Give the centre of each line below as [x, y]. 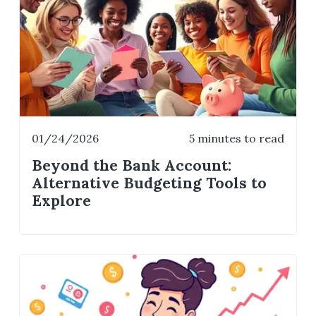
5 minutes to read [236, 138]
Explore [62, 200]
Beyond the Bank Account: [132, 165]
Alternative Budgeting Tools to [150, 183]
